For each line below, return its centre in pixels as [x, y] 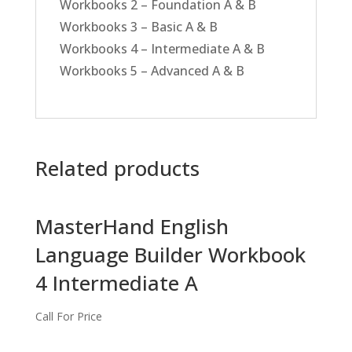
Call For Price [68, 316]
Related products [117, 168]
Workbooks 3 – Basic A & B [138, 26]
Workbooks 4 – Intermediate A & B [162, 48]
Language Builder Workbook [170, 254]
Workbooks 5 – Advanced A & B [152, 70]
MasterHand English [132, 226]
